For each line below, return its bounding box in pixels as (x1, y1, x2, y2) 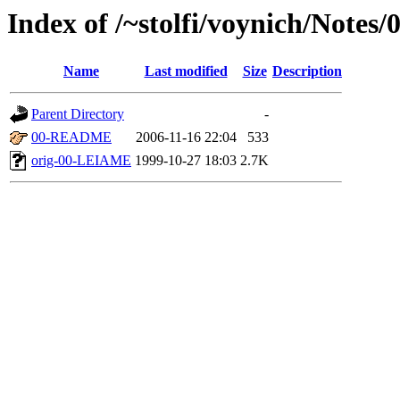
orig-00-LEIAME (31, 153, 131, 169)
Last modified (144, 63, 228, 79)
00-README (31, 129, 112, 146)
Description (272, 63, 342, 79)
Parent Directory (31, 106, 124, 122)
